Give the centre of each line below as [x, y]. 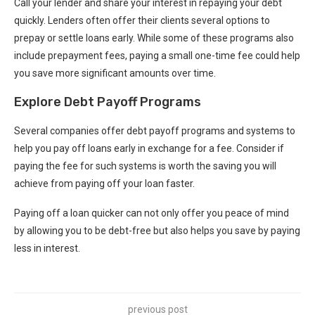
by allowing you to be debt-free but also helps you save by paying [157, 230]
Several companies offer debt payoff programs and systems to [155, 130]
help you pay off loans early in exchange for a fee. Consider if [149, 148]
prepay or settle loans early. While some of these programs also [154, 38]
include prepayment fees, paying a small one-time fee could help [157, 55]
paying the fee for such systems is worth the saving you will [145, 166]
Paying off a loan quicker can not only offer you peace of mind [152, 213]
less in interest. [47, 248]
